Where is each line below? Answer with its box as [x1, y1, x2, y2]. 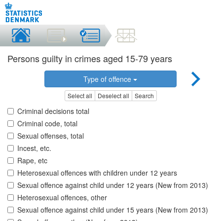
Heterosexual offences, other [17, 192, 107, 203]
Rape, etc [17, 155, 47, 166]
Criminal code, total [17, 118, 77, 129]
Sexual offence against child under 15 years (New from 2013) [17, 205, 208, 215]
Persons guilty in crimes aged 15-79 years [7, 52, 172, 65]
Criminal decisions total [17, 106, 89, 116]
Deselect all [97, 91, 129, 100]
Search [134, 91, 154, 100]
